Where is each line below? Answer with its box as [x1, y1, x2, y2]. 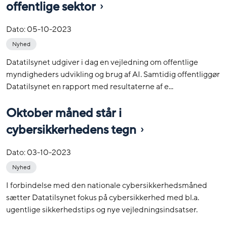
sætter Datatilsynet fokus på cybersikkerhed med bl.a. [6, 192, 199, 204]
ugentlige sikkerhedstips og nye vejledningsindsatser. [6, 204, 198, 216]
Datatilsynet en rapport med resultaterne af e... [6, 81, 173, 92]
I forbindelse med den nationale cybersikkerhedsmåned [6, 180, 207, 192]
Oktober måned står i [6, 105, 122, 122]
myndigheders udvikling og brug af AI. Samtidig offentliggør [6, 68, 220, 80]
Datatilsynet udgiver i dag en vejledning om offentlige [6, 56, 198, 68]
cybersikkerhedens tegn [6, 122, 136, 138]
